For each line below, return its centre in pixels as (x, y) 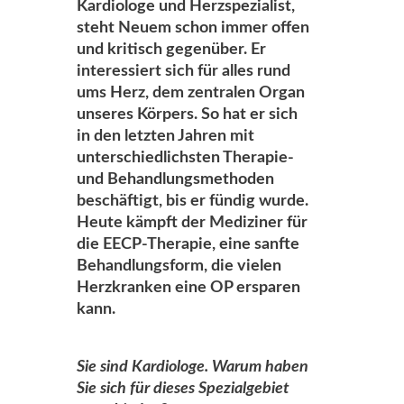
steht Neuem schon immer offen (193, 28)
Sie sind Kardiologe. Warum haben (193, 367)
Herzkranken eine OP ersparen (188, 288)
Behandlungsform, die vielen (179, 266)
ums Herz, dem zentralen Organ (191, 93)
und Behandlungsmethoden (175, 179)
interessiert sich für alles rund (184, 71)
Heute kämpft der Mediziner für (192, 223)
